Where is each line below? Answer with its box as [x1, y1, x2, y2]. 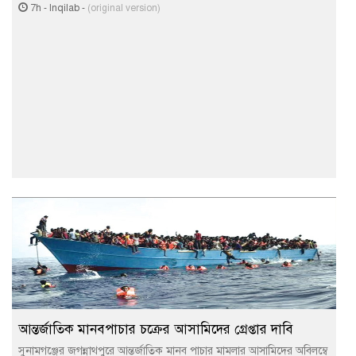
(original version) [87, 2, 161, 14]
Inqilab [49, 2, 79, 14]
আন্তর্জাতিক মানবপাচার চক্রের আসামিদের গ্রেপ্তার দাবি [18, 321, 293, 338]
